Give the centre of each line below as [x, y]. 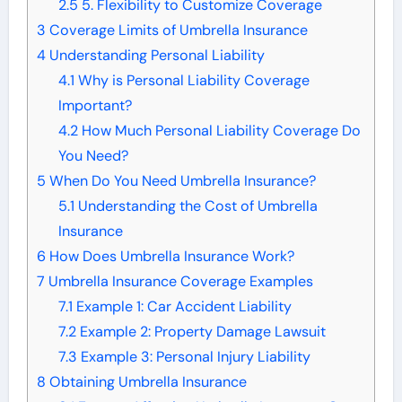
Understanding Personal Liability [155, 56]
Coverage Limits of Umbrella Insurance [176, 31]
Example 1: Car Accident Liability [182, 307]
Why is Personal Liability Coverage [192, 81]
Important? [95, 106]
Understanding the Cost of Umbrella [196, 206]
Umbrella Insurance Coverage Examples [179, 282]
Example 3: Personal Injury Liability [193, 357]
